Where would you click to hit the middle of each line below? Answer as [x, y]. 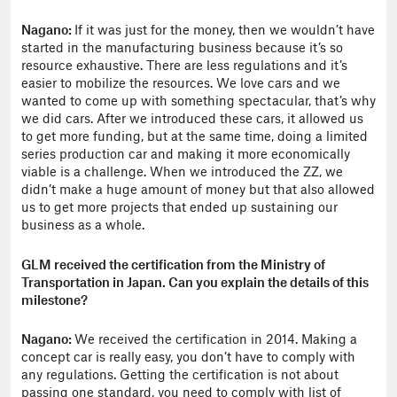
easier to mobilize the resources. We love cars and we [181, 84]
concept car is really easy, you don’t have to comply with [188, 358]
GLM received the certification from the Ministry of [173, 265]
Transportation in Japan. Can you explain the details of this [195, 283]
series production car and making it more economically [186, 155]
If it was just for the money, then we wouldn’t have [225, 31]
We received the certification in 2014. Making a [216, 340]
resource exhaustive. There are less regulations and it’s [184, 66]
